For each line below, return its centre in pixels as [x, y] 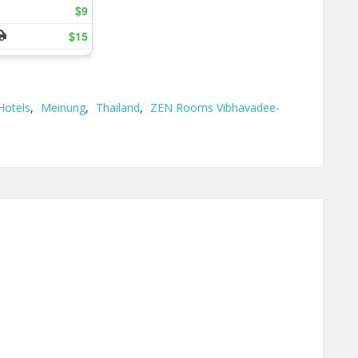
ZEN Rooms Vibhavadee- [215, 107]
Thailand [118, 107]
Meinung [63, 107]
